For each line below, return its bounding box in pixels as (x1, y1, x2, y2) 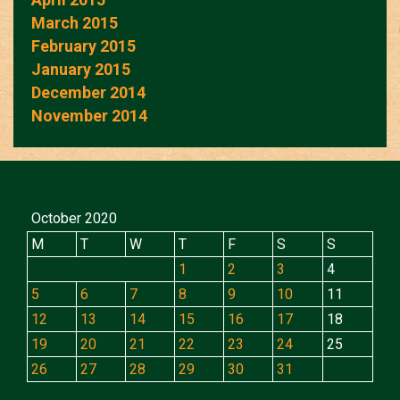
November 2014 (31, 105, 147, 125)
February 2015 (31, 36, 136, 55)
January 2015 (31, 59, 130, 79)
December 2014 (31, 82, 146, 102)
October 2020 (31, 209, 117, 227)
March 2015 (31, 12, 118, 32)
